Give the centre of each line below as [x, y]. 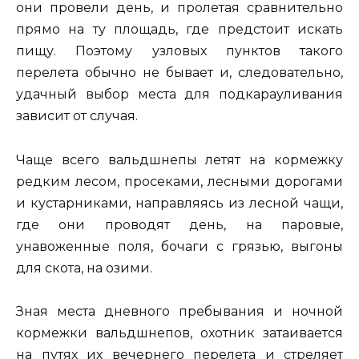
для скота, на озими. [84, 268]
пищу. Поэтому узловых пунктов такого [179, 51]
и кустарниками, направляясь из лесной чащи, [179, 203]
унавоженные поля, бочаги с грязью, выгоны [179, 246]
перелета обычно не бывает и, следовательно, [179, 73]
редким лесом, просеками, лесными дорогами [179, 181]
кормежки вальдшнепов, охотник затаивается [179, 333]
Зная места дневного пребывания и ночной [179, 311]
